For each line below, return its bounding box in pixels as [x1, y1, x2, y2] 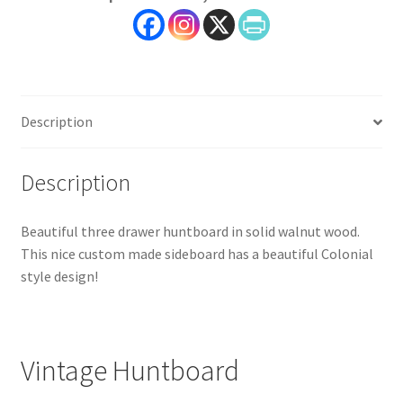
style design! [20, 266, 98, 285]
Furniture [19, 53, 77, 72]
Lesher [19, 31, 61, 49]
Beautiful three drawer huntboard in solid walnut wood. [20, 221, 360, 240]
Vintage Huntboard [20, 352, 239, 389]
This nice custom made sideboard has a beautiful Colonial [20, 244, 373, 263]
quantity [19, 76, 72, 94]
